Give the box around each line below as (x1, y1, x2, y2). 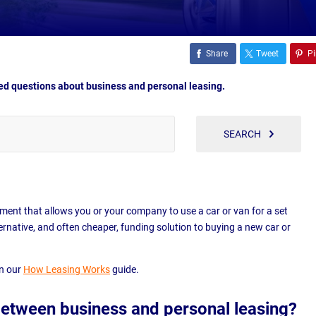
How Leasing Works (23, 264, 110, 275)
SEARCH (223, 128, 261, 140)
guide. (110, 264, 141, 275)
